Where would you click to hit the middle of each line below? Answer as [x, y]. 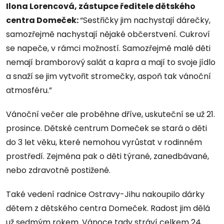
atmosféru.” [29, 90]
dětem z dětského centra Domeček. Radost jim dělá [108, 208]
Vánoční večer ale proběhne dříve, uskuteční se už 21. [110, 114]
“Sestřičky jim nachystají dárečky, [145, 20]
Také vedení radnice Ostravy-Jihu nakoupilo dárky [105, 194]
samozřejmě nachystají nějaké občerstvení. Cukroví [108, 34]
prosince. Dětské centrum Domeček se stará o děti [106, 128]
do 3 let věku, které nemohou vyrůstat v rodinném [104, 142]
